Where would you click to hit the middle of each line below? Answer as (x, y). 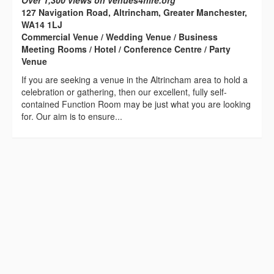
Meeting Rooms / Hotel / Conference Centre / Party (126, 49)
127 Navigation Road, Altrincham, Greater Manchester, (134, 13)
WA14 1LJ (42, 25)
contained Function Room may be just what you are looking (136, 104)
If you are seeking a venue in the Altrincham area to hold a (135, 80)
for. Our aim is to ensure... (72, 117)
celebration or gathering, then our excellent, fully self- (124, 92)
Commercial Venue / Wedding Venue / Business (120, 37)
